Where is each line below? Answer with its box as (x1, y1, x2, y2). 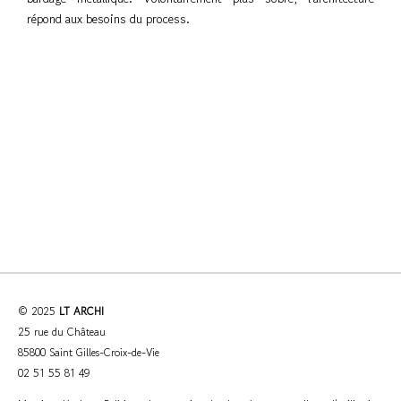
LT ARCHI (59, 303, 104, 319)
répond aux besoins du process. (27, 10, 190, 28)
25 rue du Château (18, 324, 106, 339)
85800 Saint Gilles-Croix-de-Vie (18, 345, 159, 360)
